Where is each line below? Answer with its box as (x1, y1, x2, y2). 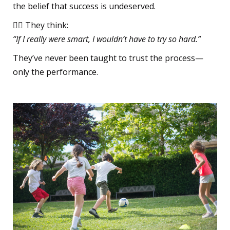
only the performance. (13, 66, 98, 78)
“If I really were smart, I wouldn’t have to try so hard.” (13, 33, 201, 45)
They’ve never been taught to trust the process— (13, 52, 203, 64)
